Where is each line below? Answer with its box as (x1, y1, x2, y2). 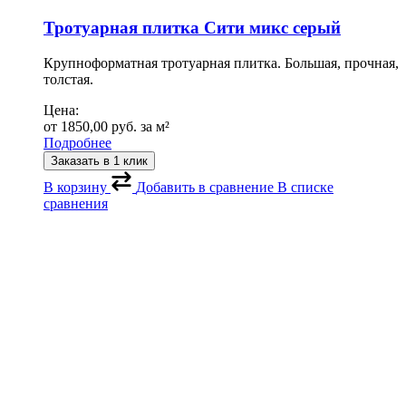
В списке (277, 179, 333, 196)
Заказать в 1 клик (51, 154, 148, 169)
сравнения (43, 196, 108, 212)
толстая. (43, 72, 93, 88)
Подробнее (43, 135, 111, 151)
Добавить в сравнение (136, 179, 274, 196)
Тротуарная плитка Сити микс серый (43, 18, 341, 38)
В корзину (43, 179, 107, 196)
